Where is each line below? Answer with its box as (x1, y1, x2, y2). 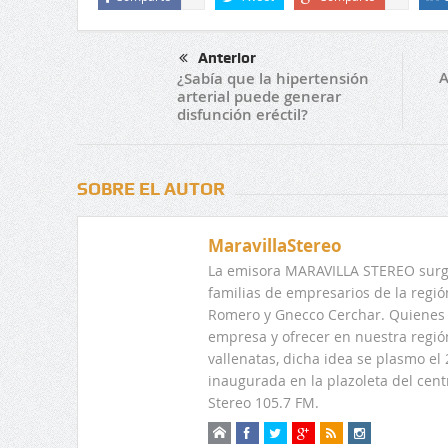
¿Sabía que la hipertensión (176, 68, 369, 90)
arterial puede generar (176, 86, 341, 108)
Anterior (197, 48, 256, 67)
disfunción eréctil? (176, 104, 308, 126)
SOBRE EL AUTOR (76, 178, 225, 200)
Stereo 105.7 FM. (207, 393, 319, 413)
